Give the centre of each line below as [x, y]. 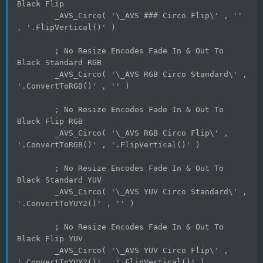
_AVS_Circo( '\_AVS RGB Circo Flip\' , [36, 133]
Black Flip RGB [50, 121]
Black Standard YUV [59, 180]
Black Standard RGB [59, 62]
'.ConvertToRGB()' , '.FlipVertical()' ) [109, 144]
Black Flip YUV [50, 238]
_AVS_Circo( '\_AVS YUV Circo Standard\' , [36, 191]
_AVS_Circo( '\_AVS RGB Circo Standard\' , [36, 74]
